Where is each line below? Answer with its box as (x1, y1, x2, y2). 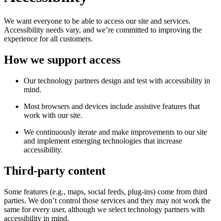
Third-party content (4, 164, 106, 177)
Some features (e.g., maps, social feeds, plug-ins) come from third (4, 187, 207, 196)
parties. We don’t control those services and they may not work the (4, 196, 211, 205)
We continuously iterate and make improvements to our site (24, 127, 207, 136)
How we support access (4, 53, 120, 66)
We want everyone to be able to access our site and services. (4, 16, 190, 25)
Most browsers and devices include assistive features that (24, 102, 200, 110)
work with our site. (24, 110, 82, 119)
